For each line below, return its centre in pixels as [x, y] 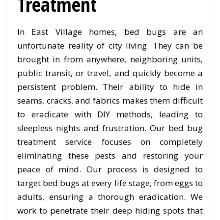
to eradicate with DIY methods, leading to [110, 114]
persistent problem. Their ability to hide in [110, 87]
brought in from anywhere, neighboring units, [110, 59]
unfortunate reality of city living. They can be [110, 45]
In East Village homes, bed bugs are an [110, 32]
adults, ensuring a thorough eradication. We [110, 197]
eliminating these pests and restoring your [110, 155]
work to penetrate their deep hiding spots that [110, 210]
